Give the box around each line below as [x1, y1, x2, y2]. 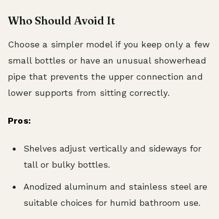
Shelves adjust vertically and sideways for [23, 143, 201, 154]
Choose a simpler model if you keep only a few [8, 39, 210, 50]
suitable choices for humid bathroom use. [23, 197, 200, 208]
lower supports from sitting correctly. [8, 88, 170, 98]
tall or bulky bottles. [23, 159, 110, 170]
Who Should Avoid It [8, 14, 115, 28]
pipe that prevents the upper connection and [8, 71, 203, 82]
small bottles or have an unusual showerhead [8, 55, 206, 66]
